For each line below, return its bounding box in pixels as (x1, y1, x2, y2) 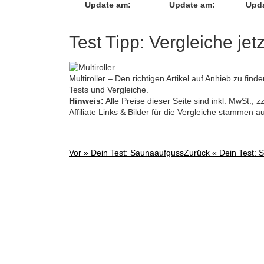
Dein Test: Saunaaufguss (91, 147, 184, 157)
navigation (68, 178, 131, 194)
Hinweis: (69, 95, 104, 105)
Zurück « (184, 147, 219, 157)
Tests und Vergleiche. (69, 84, 148, 94)
